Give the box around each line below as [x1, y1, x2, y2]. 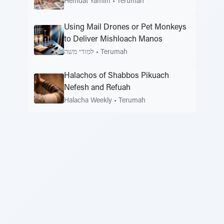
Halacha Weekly [64, 97, 112, 104]
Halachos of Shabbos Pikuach [64, 72, 169, 80]
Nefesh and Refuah [64, 84, 130, 92]
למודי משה [64, 49, 94, 56]
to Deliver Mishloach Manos [64, 35, 162, 43]
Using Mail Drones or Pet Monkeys [64, 23, 186, 31]
